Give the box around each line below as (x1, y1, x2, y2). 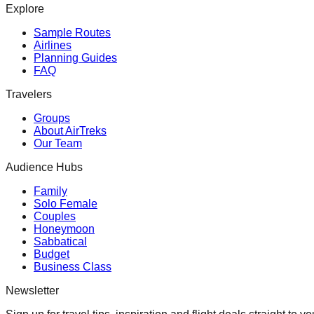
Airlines (34, 39, 71, 51)
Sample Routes (34, 26, 111, 39)
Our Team (34, 137, 82, 149)
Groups (34, 111, 70, 124)
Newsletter (6, 284, 59, 296)
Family (34, 184, 67, 197)
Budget (34, 247, 69, 260)
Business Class (34, 260, 111, 273)
